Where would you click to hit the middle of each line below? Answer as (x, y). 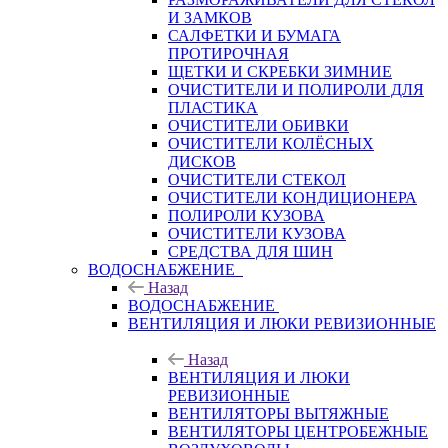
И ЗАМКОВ (210, 17)
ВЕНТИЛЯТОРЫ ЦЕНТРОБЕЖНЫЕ (298, 431)
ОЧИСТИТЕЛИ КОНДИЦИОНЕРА (292, 197)
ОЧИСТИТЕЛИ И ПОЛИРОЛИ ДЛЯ (296, 89)
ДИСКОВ (202, 161)
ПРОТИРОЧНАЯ (228, 53)
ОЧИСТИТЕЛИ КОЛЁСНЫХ (271, 143)
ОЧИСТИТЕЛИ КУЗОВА (257, 233)
